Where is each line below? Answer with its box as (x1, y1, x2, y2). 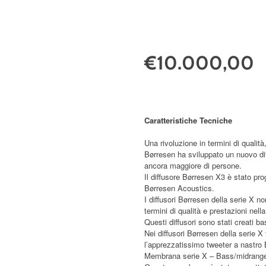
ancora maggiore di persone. (144, 160, 245, 172)
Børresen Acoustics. (144, 182, 215, 194)
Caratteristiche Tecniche (144, 115, 233, 126)
